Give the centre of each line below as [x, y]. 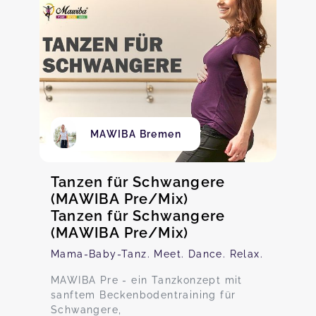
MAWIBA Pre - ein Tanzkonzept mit [147, 280]
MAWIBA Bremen [136, 134]
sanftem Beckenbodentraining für [144, 295]
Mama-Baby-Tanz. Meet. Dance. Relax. [157, 254]
